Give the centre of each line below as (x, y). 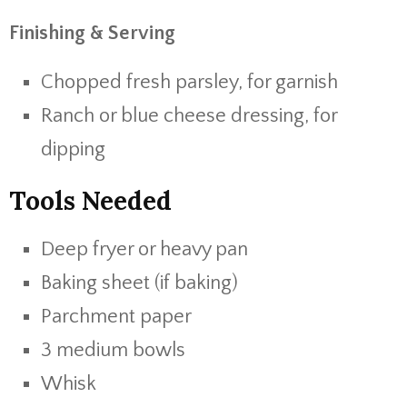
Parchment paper (116, 317)
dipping (73, 149)
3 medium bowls (113, 350)
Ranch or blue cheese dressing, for (189, 116)
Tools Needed (90, 201)
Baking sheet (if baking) (139, 283)
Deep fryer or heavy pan (144, 249)
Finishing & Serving (92, 33)
